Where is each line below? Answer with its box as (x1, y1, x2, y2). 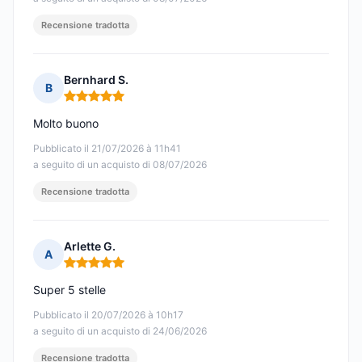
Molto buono (33, 116, 99, 131)
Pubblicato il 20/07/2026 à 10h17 (33, 309, 183, 322)
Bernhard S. (64, 73, 128, 87)
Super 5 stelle (33, 283, 106, 297)
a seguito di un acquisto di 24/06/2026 (33, 325, 207, 338)
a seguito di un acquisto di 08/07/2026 (33, 158, 207, 171)
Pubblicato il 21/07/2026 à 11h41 (33, 142, 181, 155)
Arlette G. (64, 239, 116, 254)
